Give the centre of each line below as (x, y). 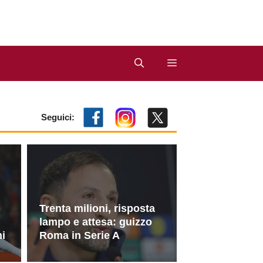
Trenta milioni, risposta (97, 208)
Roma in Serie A (80, 235)
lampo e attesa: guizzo (96, 222)
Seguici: (58, 117)
